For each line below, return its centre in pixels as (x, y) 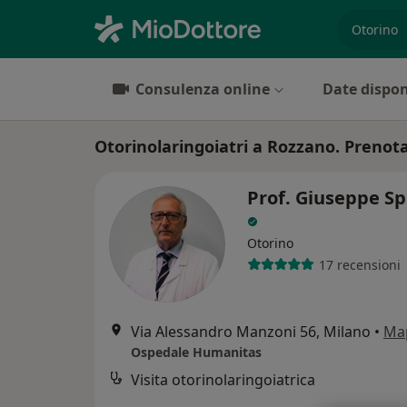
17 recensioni (359, 264)
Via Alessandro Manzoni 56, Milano (251, 332)
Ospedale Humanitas (196, 352)
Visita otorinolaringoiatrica (223, 380)
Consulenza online (203, 89)
